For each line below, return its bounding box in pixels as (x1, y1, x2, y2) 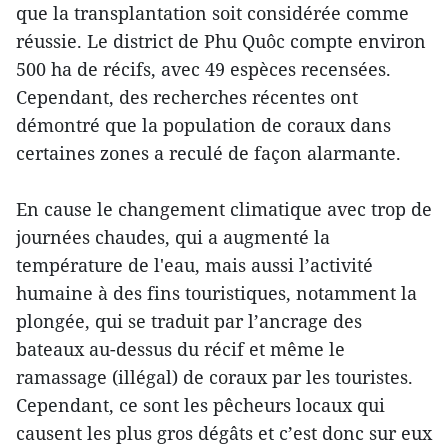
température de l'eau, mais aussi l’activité (16, 253, 373, 278)
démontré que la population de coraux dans (16, 113, 391, 138)
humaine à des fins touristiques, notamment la (16, 281, 417, 306)
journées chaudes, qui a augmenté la (16, 225, 330, 250)
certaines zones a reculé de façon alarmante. (16, 141, 401, 166)
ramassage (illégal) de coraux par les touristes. (16, 365, 413, 390)
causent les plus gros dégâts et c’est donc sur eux (16, 421, 432, 446)
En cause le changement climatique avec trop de (16, 197, 432, 222)
